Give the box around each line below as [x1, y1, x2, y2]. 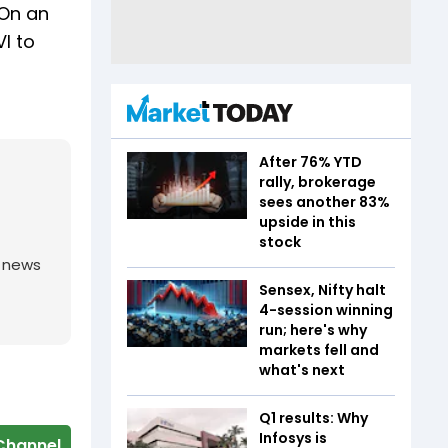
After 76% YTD [259, 151, 362, 172]
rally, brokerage [259, 171, 376, 192]
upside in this [259, 211, 356, 232]
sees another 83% [259, 191, 390, 212]
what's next [259, 359, 345, 380]
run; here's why [259, 319, 367, 340]
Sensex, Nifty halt [259, 279, 386, 300]
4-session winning [259, 299, 393, 320]
